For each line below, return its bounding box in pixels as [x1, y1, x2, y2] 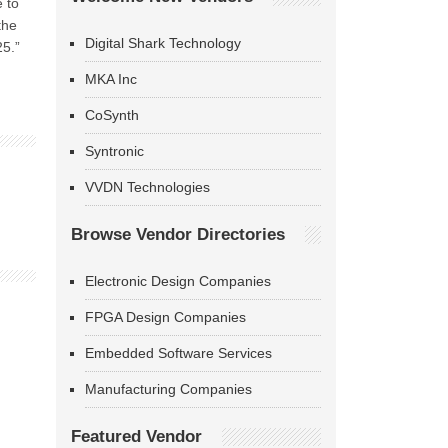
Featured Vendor [71, 427, 202, 446]
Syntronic [85, 143, 144, 159]
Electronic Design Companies [85, 273, 271, 289]
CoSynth [85, 107, 139, 123]
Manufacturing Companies [85, 381, 252, 397]
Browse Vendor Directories [71, 225, 285, 244]
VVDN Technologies [85, 179, 210, 195]
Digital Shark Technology [85, 35, 241, 51]
